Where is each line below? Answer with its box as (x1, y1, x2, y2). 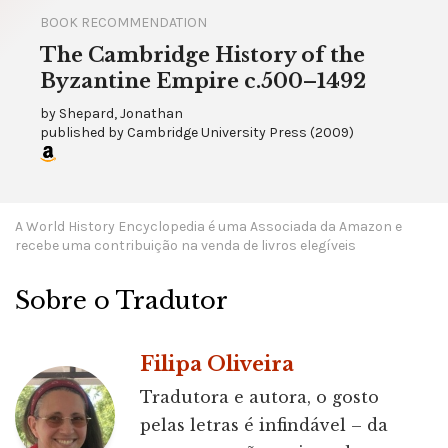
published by (40, 124, 127, 142)
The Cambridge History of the (40, 43, 365, 68)
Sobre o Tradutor (15, 286, 228, 316)
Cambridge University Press (127, 124, 307, 142)
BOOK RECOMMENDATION (40, 14, 207, 32)
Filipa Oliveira (140, 352, 294, 377)
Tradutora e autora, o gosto (140, 387, 379, 408)
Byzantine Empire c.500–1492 (40, 69, 366, 94)
